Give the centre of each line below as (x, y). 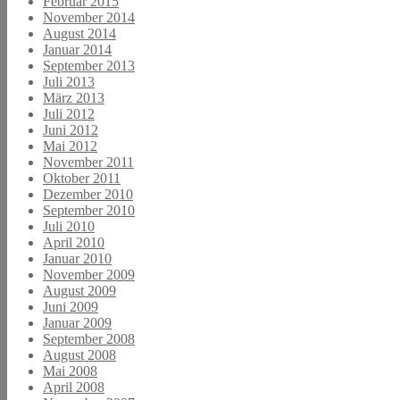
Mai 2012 (70, 146)
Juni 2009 (71, 306)
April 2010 (74, 242)
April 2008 (74, 387)
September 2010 (89, 210)
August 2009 (79, 290)
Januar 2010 (77, 258)
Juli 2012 (69, 113)
